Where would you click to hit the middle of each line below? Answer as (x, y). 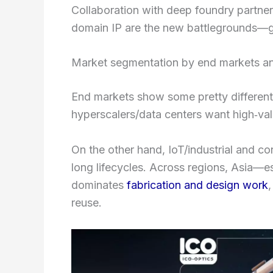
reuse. (87, 203)
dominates (99, 185)
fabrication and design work (197, 185)
